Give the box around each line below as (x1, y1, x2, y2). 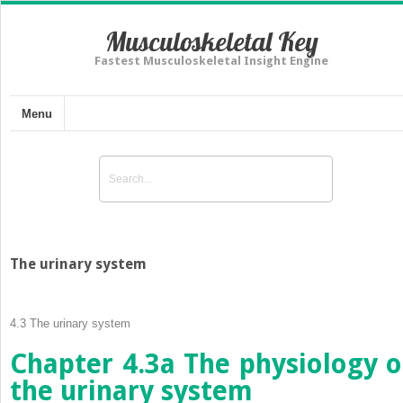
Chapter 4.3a (10, 347, 175, 380)
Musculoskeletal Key (104, 24, 318, 58)
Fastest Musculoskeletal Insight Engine (94, 54, 328, 67)
